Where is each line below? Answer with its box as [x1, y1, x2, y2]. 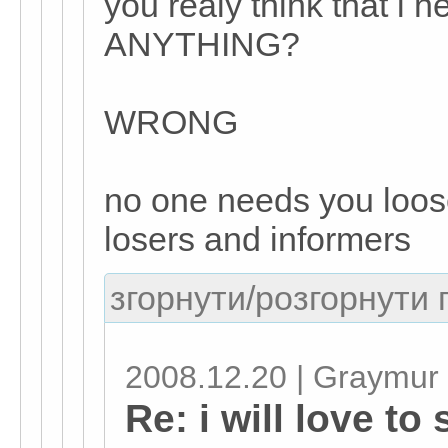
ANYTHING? [104, 25, 300, 63]
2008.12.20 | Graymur [125, 359, 439, 395]
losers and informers [104, 220, 411, 258]
